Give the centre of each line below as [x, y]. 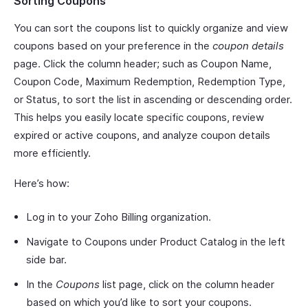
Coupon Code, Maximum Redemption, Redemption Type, [150, 81]
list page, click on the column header [187, 284]
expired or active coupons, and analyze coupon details [142, 135]
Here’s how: [42, 183]
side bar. [46, 260]
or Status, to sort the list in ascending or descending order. [153, 99]
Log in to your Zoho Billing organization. [119, 217]
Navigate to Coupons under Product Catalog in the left [156, 242]
